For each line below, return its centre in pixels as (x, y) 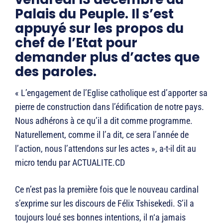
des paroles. (56, 72)
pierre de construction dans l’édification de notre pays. (110, 107)
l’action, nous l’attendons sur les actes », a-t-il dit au (106, 149)
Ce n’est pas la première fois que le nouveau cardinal (107, 190)
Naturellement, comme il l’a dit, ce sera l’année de (102, 135)
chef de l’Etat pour (76, 43)
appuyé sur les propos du (99, 29)
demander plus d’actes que (107, 57)
